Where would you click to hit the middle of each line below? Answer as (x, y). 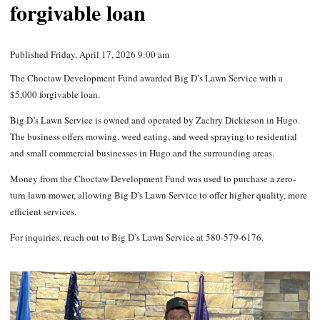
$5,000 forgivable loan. (55, 94)
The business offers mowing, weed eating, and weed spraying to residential (153, 136)
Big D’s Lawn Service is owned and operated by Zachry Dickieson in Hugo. (155, 120)
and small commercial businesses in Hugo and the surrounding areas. (142, 152)
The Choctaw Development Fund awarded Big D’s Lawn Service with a (146, 77)
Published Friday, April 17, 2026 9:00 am (89, 54)
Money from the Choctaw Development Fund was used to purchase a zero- (152, 178)
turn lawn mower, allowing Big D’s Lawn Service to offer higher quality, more (158, 195)
